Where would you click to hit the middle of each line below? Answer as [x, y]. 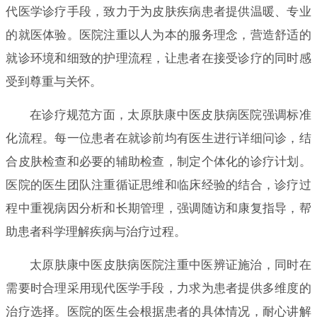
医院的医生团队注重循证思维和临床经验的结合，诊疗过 [158, 185]
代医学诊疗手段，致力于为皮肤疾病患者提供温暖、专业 [158, 11]
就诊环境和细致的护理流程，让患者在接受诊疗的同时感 [158, 58]
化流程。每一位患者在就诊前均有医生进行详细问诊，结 [158, 138]
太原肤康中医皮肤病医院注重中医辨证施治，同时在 [170, 265]
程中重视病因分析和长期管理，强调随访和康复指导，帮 [158, 208]
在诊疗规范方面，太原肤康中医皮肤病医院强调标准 [170, 115]
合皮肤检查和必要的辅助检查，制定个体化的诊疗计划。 [158, 161]
